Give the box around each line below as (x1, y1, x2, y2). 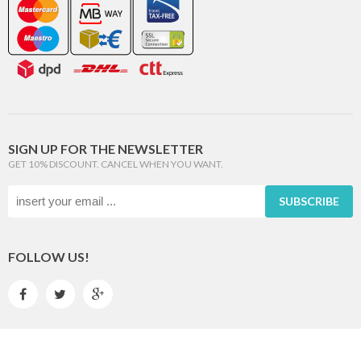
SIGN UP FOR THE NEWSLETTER (8, 140, 203, 156)
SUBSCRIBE (279, 193, 339, 208)
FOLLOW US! (8, 248, 89, 264)
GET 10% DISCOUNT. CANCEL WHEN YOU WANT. (8, 157, 223, 170)
